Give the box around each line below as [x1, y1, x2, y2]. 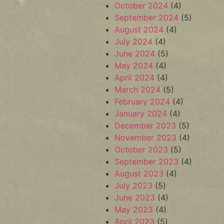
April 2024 [114, 72, 155, 82]
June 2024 [114, 48, 155, 58]
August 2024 [114, 24, 164, 34]
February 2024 [114, 96, 170, 106]
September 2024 [114, 12, 179, 22]
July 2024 [114, 36, 153, 46]
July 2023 [114, 180, 153, 190]
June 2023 [114, 192, 155, 202]
